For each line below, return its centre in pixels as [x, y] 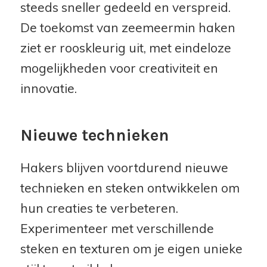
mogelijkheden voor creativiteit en [119, 68]
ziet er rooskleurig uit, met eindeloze [125, 48]
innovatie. [48, 89]
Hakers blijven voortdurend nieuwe [124, 167]
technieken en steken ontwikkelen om [130, 187]
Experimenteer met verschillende [117, 228]
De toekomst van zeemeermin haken [128, 28]
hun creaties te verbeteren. [99, 208]
